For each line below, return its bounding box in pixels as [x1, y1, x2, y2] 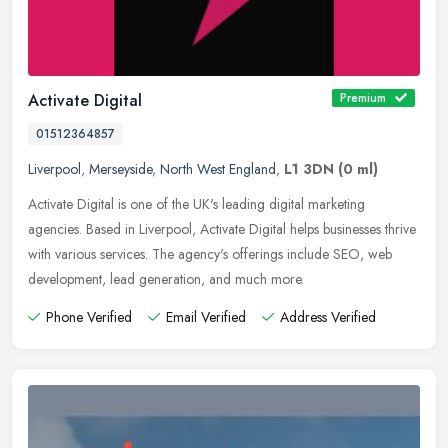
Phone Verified [46, 306, 132, 327]
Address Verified [280, 306, 376, 327]
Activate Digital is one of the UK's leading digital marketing [28, 193, 365, 214]
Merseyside [89, 158, 152, 179]
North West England [160, 158, 276, 179]
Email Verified [166, 306, 246, 327]
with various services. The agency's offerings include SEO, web [28, 243, 392, 264]
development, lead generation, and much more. [28, 268, 304, 289]
